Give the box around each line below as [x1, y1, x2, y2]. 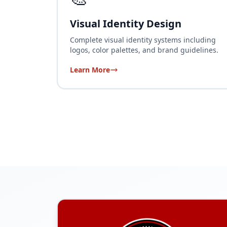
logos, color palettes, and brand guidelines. [70, 45, 218, 55]
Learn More [70, 64, 110, 74]
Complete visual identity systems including [70, 34, 216, 45]
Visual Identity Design [70, 16, 181, 30]
